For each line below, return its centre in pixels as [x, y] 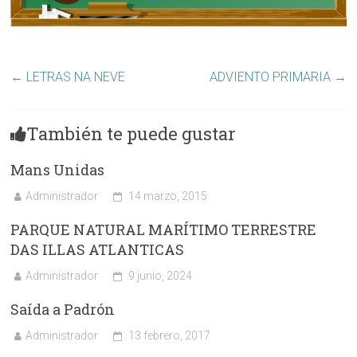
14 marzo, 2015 [168, 196]
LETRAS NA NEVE [75, 76]
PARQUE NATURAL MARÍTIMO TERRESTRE [164, 229]
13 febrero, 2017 [170, 335]
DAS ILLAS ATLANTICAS [98, 249]
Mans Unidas [58, 169]
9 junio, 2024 [161, 275]
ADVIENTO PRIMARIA [271, 76]
